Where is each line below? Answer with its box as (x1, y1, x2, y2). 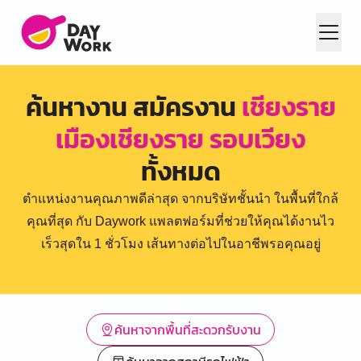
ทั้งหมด (140, 152, 221, 191)
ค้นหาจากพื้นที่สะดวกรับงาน (114, 320, 261, 339)
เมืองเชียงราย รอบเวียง (56, 120, 305, 159)
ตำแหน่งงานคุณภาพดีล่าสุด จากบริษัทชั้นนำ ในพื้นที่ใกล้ (23, 192, 338, 205)
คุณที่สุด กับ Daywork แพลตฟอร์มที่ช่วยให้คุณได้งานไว (27, 214, 334, 228)
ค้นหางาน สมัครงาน (25, 88, 242, 127)
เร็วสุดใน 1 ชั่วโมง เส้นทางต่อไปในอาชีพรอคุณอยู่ (40, 237, 321, 251)
